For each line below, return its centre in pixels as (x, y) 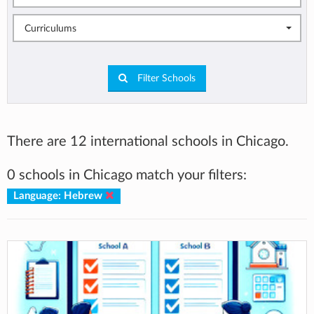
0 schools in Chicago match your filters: (127, 175)
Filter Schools (165, 78)
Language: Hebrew (59, 196)
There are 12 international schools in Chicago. (148, 141)
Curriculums (50, 29)
